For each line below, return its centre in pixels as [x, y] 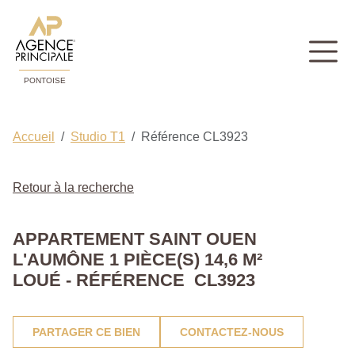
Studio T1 [98, 137]
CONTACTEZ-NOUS [232, 332]
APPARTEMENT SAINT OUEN [135, 239]
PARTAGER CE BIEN [86, 332]
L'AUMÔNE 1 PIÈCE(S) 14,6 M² [137, 260]
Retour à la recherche [73, 188]
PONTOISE [44, 81]
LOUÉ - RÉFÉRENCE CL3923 [134, 281]
